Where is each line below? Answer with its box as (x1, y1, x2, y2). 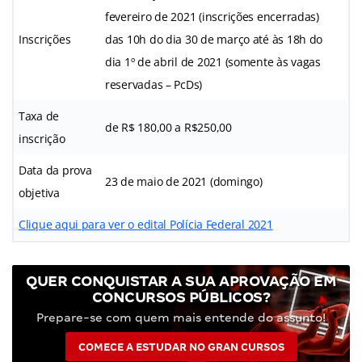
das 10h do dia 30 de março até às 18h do (105, 31, 323, 47)
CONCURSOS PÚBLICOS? (91, 288, 271, 305)
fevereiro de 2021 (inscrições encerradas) (105, 8, 319, 24)
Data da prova (19, 162, 92, 178)
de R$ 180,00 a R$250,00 (105, 119, 232, 135)
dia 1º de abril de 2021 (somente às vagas (105, 53, 321, 69)
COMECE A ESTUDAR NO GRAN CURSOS (78, 340, 284, 353)
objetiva (19, 184, 60, 200)
